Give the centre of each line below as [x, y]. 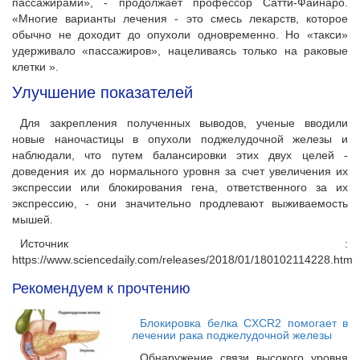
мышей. [33, 220]
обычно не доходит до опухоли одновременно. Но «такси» [180, 35]
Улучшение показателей [102, 93]
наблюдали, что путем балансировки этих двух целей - [180, 155]
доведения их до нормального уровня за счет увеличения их [180, 172]
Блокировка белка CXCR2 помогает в [244, 323]
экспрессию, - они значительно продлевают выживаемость [180, 204]
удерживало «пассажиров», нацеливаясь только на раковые [180, 51]
